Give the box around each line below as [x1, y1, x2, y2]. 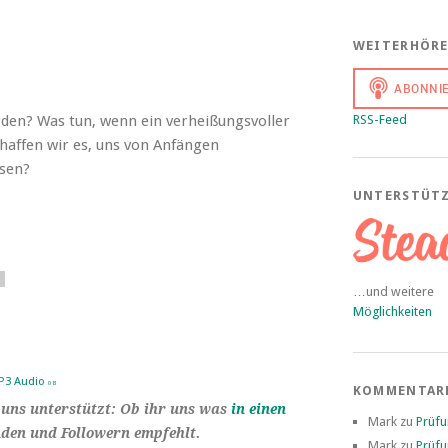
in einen [231, 401, 286, 417]
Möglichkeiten [352, 303, 432, 319]
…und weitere [352, 283, 434, 299]
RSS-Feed [352, 112, 407, 127]
